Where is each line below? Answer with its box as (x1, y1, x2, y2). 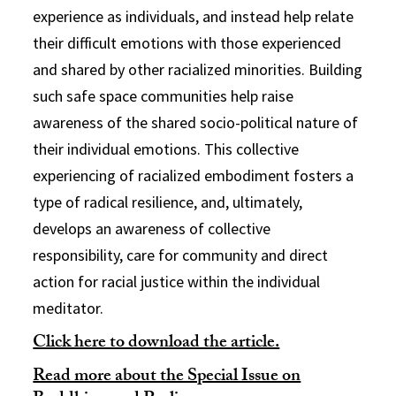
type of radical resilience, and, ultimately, (33, 191, 303, 212)
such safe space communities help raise (33, 85, 294, 106)
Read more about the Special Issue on (33, 362, 301, 392)
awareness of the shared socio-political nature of (33, 111, 359, 133)
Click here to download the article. (33, 328, 280, 359)
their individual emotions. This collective (33, 138, 300, 159)
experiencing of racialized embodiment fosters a (33, 164, 354, 186)
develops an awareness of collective (33, 217, 271, 239)
